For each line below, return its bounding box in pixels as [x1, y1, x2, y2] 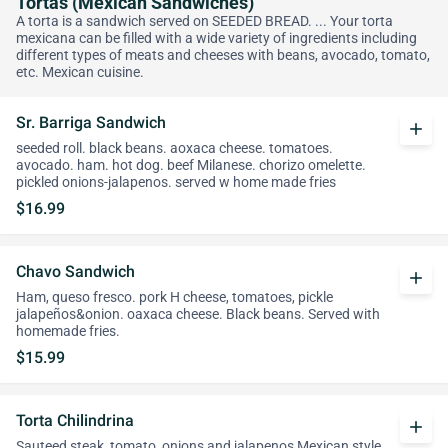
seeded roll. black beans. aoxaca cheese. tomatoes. [16, 140, 333, 157]
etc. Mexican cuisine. [16, 64, 144, 81]
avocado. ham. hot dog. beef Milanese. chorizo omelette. [16, 157, 366, 174]
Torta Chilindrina [16, 411, 134, 430]
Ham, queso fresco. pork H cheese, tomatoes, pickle [16, 289, 333, 306]
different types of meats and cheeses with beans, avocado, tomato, [16, 47, 430, 64]
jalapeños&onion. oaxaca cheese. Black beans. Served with [16, 306, 380, 323]
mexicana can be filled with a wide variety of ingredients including [16, 30, 417, 47]
